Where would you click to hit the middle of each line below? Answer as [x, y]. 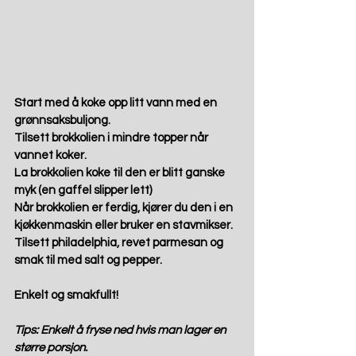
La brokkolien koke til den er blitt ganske [121, 172]
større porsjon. [52, 347]
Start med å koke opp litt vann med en [117, 103]
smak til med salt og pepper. [89, 260]
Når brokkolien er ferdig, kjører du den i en [125, 207]
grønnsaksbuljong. [65, 120]
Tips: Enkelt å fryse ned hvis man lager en [121, 330]
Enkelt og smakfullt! [68, 295]
